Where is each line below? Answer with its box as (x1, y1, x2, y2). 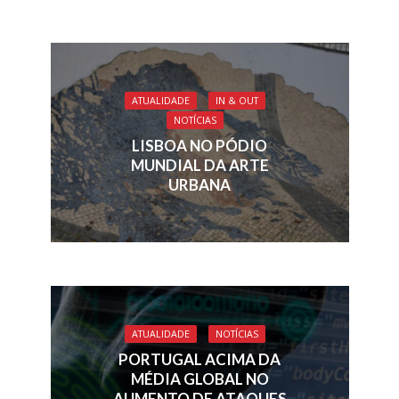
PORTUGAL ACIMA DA (118, 349, 281, 369)
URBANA (168, 175, 231, 195)
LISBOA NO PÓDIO (132, 136, 267, 156)
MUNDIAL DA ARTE (130, 156, 269, 175)
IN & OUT (216, 94, 258, 108)
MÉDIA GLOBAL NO (130, 369, 269, 388)
